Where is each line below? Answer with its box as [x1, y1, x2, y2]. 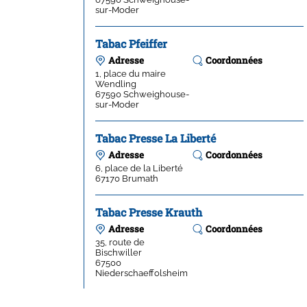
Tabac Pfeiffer [95, 36, 167, 51]
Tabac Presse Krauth [95, 204, 202, 219]
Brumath [122, 172, 158, 184]
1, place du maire [95, 67, 166, 79]
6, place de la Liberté [95, 162, 183, 173]
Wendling [95, 77, 136, 89]
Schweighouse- [123, 88, 189, 99]
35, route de [95, 236, 145, 247]
